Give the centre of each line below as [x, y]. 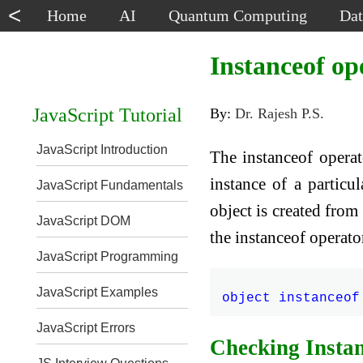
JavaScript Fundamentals [109, 185]
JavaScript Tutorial [107, 115]
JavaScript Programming [107, 256]
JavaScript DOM [83, 221]
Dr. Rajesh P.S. [280, 114]
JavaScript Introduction [102, 149]
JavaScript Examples [97, 292]
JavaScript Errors [85, 328]
